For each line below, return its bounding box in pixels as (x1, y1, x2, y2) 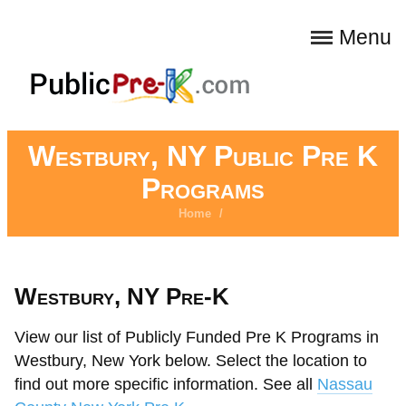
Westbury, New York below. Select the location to (14, 352, 367, 370)
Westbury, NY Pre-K (14, 283, 229, 310)
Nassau (317, 375, 372, 393)
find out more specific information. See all (14, 375, 317, 393)
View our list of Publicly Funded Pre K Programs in (14, 328, 379, 346)
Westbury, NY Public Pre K (28, 140, 378, 172)
